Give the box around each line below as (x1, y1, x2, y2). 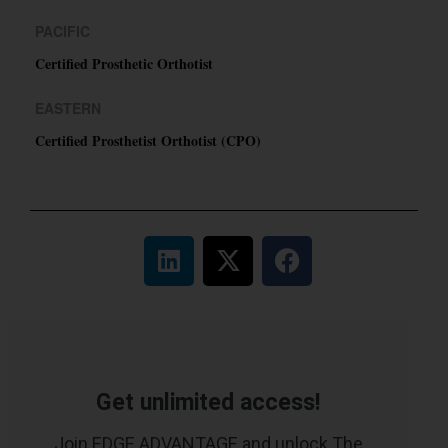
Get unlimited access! (96, 388, 320, 416)
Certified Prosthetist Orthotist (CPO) (35, 129, 261, 151)
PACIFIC (35, 20, 90, 41)
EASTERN (35, 97, 101, 118)
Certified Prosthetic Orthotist (35, 52, 213, 74)
